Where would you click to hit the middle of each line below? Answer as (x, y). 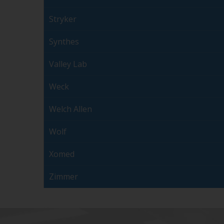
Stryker (63, 19)
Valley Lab (68, 64)
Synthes (64, 42)
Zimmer (63, 177)
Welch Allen (70, 109)
